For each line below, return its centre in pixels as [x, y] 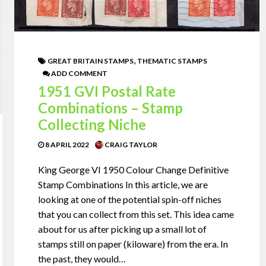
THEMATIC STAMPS [172, 61]
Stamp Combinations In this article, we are [123, 184]
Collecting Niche [92, 124]
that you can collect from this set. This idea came [136, 214]
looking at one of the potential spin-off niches [130, 199]
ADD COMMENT [79, 73]
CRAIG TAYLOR [131, 144]
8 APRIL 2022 [67, 144]
